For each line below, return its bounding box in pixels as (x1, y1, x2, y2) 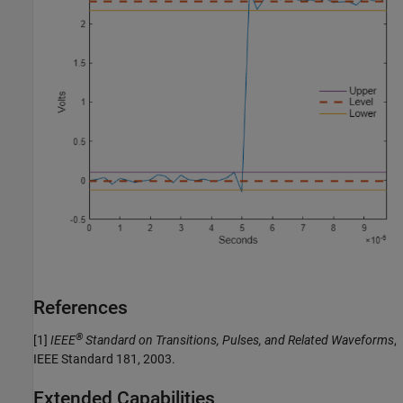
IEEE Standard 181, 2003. (33, 352, 175, 366)
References (33, 296, 128, 318)
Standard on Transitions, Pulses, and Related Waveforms (83, 333, 394, 347)
